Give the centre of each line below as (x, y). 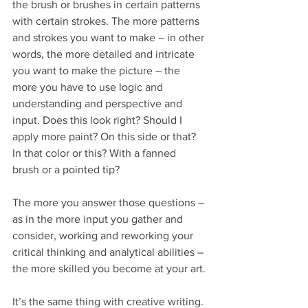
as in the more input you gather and (99, 219)
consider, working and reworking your (104, 235)
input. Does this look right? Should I (99, 120)
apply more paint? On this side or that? (106, 136)
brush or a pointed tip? (66, 169)
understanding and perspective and (99, 103)
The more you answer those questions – (110, 202)
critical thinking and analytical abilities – (109, 252)
